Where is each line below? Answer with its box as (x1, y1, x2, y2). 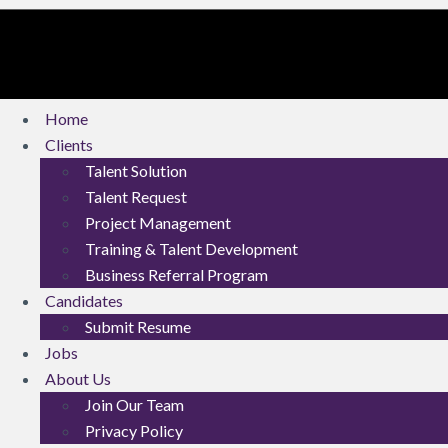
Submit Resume (85, 316, 191, 336)
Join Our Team (85, 394, 184, 414)
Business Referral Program (85, 264, 268, 284)
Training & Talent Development (85, 238, 298, 258)
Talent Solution (85, 160, 187, 180)
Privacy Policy (85, 420, 183, 440)
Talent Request (85, 186, 187, 206)
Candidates (45, 290, 123, 310)
